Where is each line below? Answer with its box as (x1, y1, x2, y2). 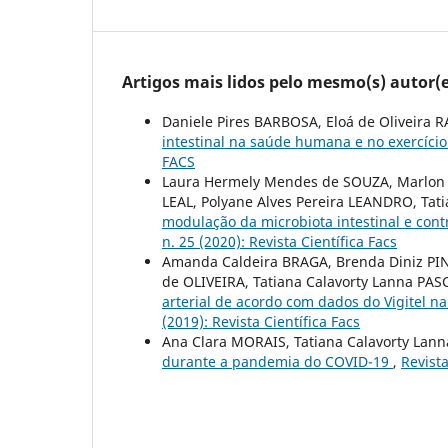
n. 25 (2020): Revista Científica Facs (162, 232, 397, 252)
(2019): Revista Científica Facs (162, 312, 360, 332)
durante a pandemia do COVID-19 (162, 352, 393, 372)
